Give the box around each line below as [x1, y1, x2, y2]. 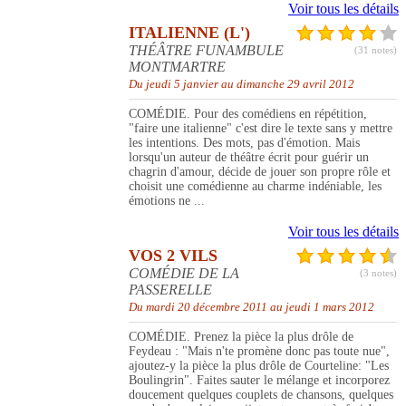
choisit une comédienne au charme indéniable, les [129, 179, 382, 194]
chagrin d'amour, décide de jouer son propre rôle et [129, 165, 391, 179]
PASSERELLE [129, 282, 212, 298]
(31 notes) [354, 44, 397, 56]
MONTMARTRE [129, 59, 226, 75]
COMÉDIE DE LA [129, 266, 239, 282]
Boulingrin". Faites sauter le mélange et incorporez [129, 373, 390, 388]
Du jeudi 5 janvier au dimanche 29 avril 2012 [129, 77, 354, 92]
